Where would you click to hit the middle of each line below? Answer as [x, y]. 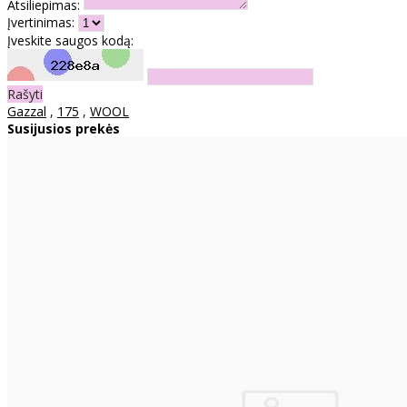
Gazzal [27, 111]
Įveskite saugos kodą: [70, 40]
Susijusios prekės [64, 128]
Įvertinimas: [41, 22]
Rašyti [25, 94]
